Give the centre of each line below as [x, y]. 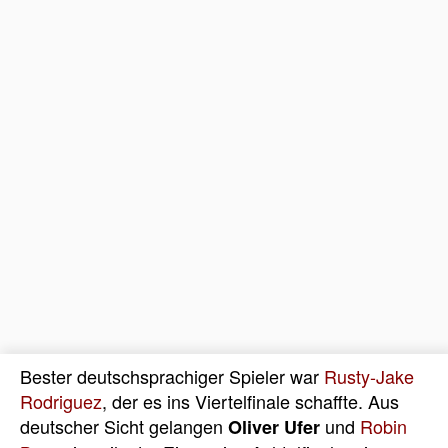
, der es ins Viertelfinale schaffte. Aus [250, 401]
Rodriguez [61, 401]
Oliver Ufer [274, 427]
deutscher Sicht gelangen [124, 426]
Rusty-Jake [369, 376]
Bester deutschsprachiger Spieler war [172, 376]
